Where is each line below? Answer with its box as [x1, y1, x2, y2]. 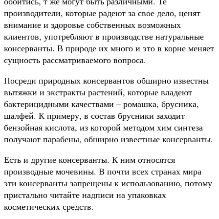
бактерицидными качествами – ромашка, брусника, [4, 97, 199, 109]
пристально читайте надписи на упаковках [4, 188, 166, 200]
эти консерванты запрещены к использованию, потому [4, 176, 212, 189]
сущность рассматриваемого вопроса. [4, 53, 146, 66]
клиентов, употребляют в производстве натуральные [4, 30, 204, 42]
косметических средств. [4, 200, 94, 212]
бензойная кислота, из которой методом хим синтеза [4, 121, 203, 133]
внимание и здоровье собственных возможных [4, 18, 181, 30]
